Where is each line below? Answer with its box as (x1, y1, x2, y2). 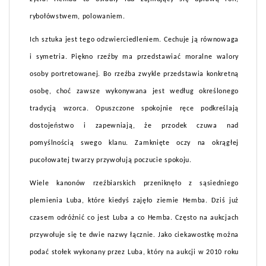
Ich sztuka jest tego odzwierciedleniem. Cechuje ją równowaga (30, 36, 239, 44)
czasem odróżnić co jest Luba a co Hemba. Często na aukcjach (30, 214, 239, 222)
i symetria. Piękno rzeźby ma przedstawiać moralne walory (30, 53, 239, 61)
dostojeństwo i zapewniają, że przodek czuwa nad (30, 122, 239, 130)
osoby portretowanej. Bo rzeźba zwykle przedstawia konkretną (30, 71, 239, 78)
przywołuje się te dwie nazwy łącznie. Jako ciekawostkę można (30, 232, 239, 239)
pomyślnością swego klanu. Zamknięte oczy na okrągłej (30, 140, 239, 147)
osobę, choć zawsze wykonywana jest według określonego (30, 88, 239, 96)
